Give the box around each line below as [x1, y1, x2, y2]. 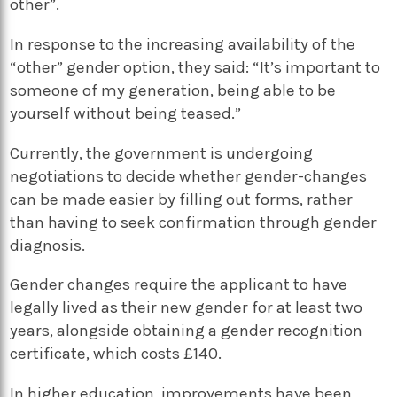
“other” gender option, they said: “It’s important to [10, 57, 381, 77]
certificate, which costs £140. [10, 344, 222, 364]
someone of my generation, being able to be [10, 80, 337, 100]
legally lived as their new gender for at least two [10, 298, 363, 318]
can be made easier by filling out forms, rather [10, 189, 354, 209]
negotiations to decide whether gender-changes [10, 166, 368, 186]
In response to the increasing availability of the [10, 34, 356, 54]
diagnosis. [10, 235, 86, 255]
